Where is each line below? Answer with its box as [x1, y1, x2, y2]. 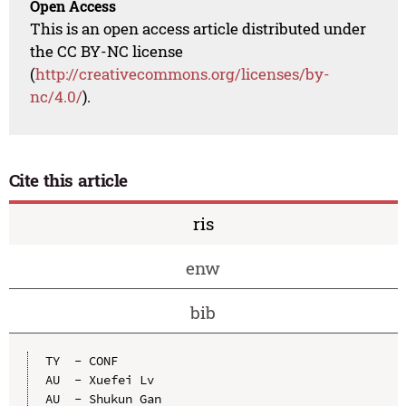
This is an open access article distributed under [30, 18, 367, 40]
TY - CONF [44, 352, 118, 369]
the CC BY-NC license [30, 41, 184, 63]
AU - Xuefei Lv [44, 371, 154, 388]
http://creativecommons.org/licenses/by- [35, 63, 331, 85]
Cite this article [8, 169, 129, 192]
